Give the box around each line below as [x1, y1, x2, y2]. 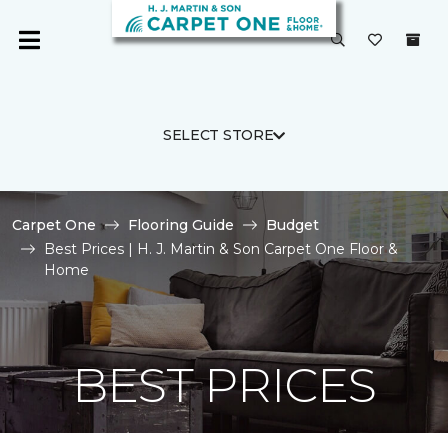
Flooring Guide [128, 216, 234, 234]
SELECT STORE [162, 126, 274, 144]
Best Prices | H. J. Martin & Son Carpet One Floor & [44, 240, 398, 258]
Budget [266, 216, 319, 234]
